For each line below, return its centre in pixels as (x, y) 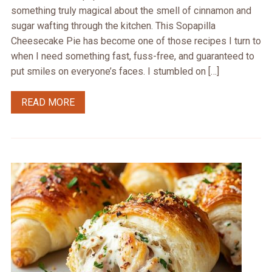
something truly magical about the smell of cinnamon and (131, 11)
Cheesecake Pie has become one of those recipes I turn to (136, 41)
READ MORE (48, 103)
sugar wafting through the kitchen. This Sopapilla (113, 26)
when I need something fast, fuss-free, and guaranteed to (132, 56)
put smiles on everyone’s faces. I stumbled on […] (115, 72)
